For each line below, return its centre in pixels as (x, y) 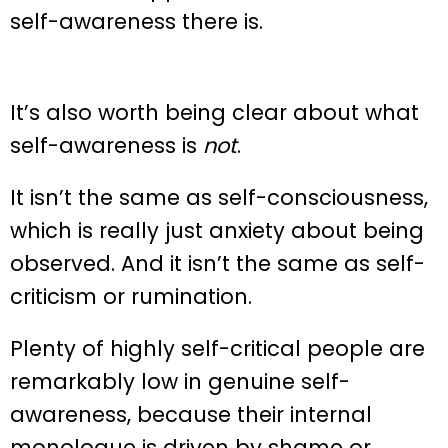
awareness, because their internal (191, 414)
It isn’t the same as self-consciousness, (219, 197)
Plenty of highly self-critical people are (217, 348)
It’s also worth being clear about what (214, 112)
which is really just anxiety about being (217, 230)
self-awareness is (106, 145)
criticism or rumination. (131, 296)
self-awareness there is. (136, 22)
